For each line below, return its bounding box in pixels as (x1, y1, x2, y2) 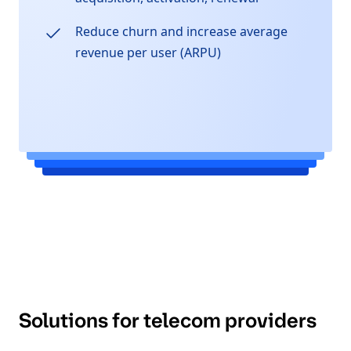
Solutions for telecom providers (19, 307, 317, 335)
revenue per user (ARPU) (75, 44, 221, 62)
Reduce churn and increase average (75, 23, 288, 41)
